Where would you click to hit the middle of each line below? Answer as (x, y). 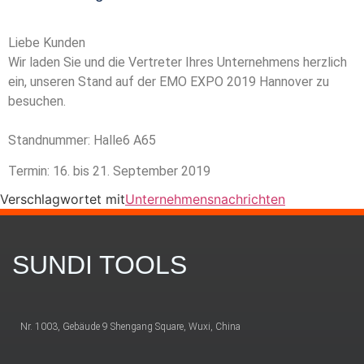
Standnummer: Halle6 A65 (82, 140)
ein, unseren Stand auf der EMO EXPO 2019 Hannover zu (169, 81)
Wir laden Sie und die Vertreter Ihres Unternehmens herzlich (178, 62)
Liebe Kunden (47, 42)
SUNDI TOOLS (100, 265)
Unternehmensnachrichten (205, 199)
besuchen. (39, 101)
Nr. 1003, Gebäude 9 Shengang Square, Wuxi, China (130, 327)
